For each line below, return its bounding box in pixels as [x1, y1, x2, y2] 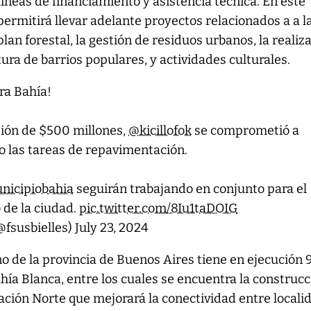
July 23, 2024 [75, 220, 149, 235]
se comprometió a [192, 123, 300, 138]
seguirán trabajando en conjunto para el [74, 181, 308, 196]
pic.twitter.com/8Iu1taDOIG [79, 201, 238, 216]
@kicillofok [128, 123, 192, 138]
